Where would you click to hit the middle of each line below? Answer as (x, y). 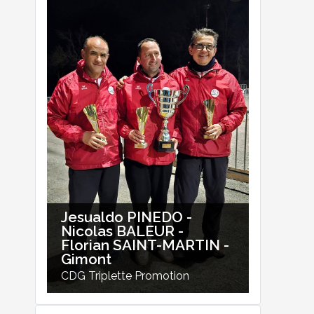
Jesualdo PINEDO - (127, 217)
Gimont (87, 259)
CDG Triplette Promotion (125, 276)
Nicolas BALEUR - (123, 231)
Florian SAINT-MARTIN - (145, 245)
